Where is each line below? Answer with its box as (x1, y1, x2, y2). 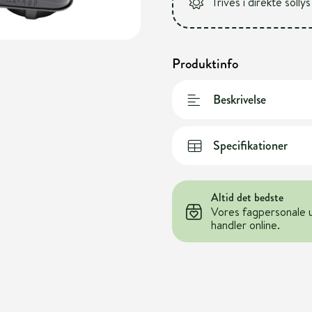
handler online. (210, 217, 280, 233)
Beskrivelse (212, 90, 266, 109)
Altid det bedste (210, 189, 283, 205)
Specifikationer (212, 136, 288, 155)
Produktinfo (171, 54, 238, 74)
